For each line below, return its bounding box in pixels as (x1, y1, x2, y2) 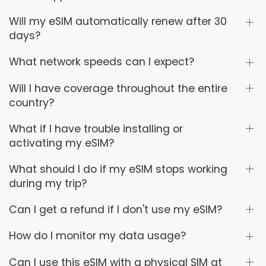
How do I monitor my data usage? (9, 229, 186, 243)
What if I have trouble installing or (9, 121, 183, 136)
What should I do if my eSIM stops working (9, 161, 227, 176)
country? (9, 95, 54, 110)
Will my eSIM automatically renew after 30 (9, 14, 227, 29)
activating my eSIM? (9, 135, 114, 150)
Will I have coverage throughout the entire (9, 81, 227, 96)
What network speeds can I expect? (9, 55, 194, 69)
